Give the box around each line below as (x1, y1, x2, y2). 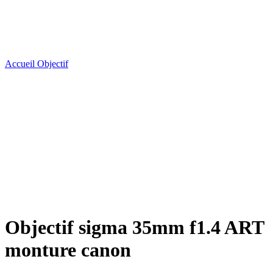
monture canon (5, 239, 131, 261)
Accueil (5, 58, 37, 69)
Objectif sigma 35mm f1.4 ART (5, 216, 264, 239)
